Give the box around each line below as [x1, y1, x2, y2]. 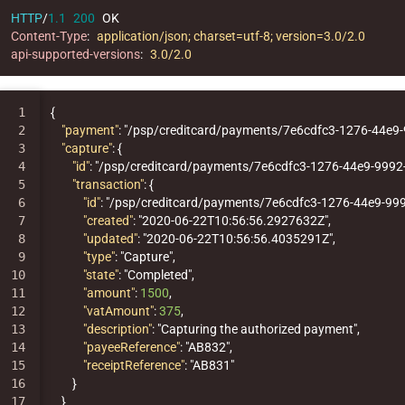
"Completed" [123, 268, 192, 283]
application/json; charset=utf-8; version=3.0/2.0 [96, 29, 365, 44]
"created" [82, 213, 133, 229]
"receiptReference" [82, 358, 184, 373]
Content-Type [10, 29, 87, 44]
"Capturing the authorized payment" [156, 322, 357, 337]
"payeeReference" [82, 340, 180, 355]
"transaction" [71, 177, 144, 193]
